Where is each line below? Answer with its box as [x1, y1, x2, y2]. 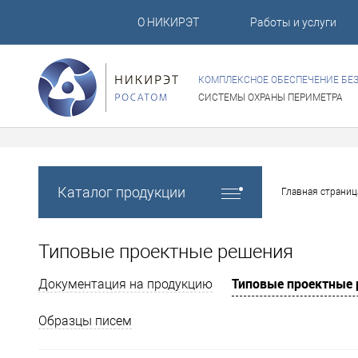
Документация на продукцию [38, 276, 213, 292]
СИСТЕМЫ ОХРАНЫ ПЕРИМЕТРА [198, 92, 343, 103]
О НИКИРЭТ [137, 16, 199, 30]
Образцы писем [38, 313, 132, 328]
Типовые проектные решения [38, 241, 293, 263]
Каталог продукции [58, 184, 185, 201]
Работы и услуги [249, 16, 336, 30]
